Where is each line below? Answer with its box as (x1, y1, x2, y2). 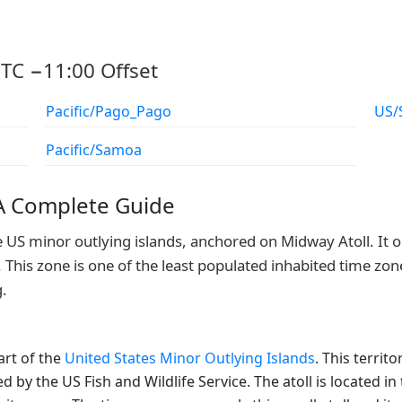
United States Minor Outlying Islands (65, 348, 315, 368)
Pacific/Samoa (46, 140, 143, 160)
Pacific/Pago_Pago (46, 101, 172, 121)
